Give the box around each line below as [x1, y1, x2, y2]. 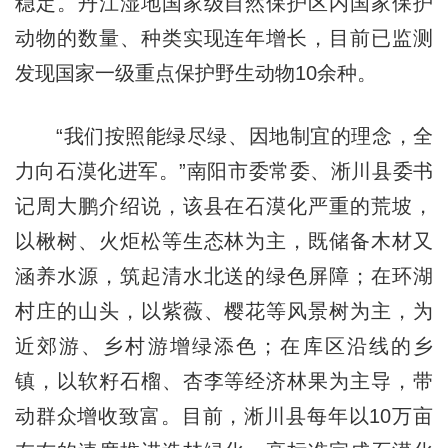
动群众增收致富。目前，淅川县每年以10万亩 [14, 405, 434, 428]
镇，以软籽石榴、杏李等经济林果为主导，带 [14, 370, 434, 393]
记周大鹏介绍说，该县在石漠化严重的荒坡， [14, 195, 434, 218]
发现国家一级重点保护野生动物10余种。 [14, 62, 377, 85]
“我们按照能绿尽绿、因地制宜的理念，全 [14, 125, 434, 148]
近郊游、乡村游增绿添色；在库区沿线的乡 [14, 335, 434, 358]
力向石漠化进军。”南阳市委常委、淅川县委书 [14, 160, 434, 183]
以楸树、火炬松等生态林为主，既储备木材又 [14, 230, 434, 253]
